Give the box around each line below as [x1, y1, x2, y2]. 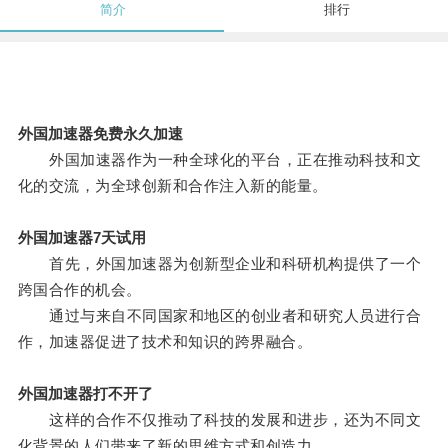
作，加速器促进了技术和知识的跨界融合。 [17, 333, 313, 351]
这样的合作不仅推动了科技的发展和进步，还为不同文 [17, 411, 422, 429]
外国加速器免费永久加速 [17, 125, 183, 143]
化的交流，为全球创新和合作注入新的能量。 [17, 177, 328, 195]
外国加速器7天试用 [17, 229, 146, 247]
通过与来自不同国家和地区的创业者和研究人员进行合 [17, 307, 422, 325]
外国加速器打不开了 [17, 385, 153, 403]
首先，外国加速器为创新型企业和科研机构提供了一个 [17, 255, 422, 273]
